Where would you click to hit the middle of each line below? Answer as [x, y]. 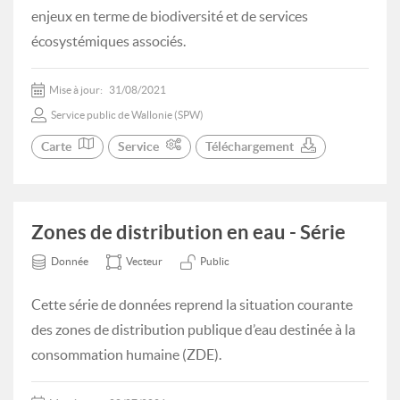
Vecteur [144, 261]
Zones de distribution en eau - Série [188, 232]
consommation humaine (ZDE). [126, 354]
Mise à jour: [77, 90]
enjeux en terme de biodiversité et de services [170, 16]
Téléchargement [250, 146]
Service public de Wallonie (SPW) [127, 115]
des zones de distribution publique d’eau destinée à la [193, 329]
